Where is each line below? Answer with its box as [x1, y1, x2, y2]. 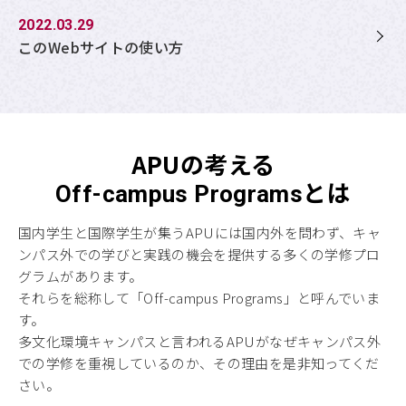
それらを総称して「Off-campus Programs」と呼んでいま [18, 287, 381, 307]
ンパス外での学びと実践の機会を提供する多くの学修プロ [18, 244, 381, 264]
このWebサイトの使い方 [18, 35, 184, 58]
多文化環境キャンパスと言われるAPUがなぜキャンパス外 [18, 331, 382, 351]
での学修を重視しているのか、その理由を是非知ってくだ [18, 353, 380, 372]
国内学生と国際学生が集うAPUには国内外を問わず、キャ [18, 222, 382, 242]
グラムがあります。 [18, 266, 143, 285]
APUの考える [130, 146, 275, 180]
